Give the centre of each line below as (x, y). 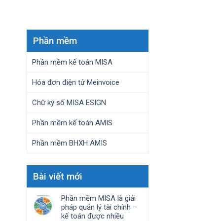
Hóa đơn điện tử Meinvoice (75, 82)
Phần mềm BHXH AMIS (69, 143)
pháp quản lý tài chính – (99, 207)
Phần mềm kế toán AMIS (72, 123)
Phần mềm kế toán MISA (72, 62)
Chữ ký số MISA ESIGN (69, 103)
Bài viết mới (57, 176)
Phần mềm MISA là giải (98, 198)
